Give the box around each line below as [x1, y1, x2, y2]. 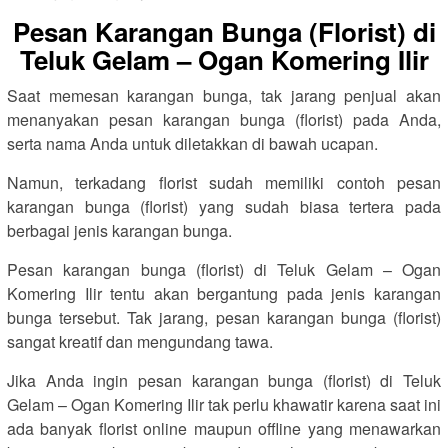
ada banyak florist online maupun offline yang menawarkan [7, 417, 441, 440]
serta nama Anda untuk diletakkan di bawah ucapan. [7, 132, 378, 155]
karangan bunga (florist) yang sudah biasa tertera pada [7, 195, 441, 218]
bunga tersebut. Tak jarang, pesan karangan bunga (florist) [7, 306, 441, 329]
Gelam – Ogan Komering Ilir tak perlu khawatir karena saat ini [7, 393, 441, 416]
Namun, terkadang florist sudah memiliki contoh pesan [7, 171, 441, 194]
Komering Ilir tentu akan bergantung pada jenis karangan [7, 282, 441, 305]
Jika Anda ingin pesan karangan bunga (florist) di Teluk [7, 369, 441, 392]
